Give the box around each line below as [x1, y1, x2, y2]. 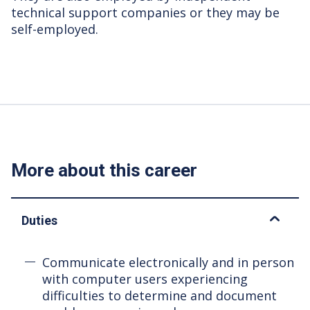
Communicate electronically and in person [42, 253, 294, 271]
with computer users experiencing [42, 270, 248, 287]
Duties [21, 212, 57, 228]
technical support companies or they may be [11, 3, 280, 21]
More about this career [11, 159, 197, 181]
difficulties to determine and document [42, 286, 277, 304]
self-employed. [11, 20, 98, 37]
